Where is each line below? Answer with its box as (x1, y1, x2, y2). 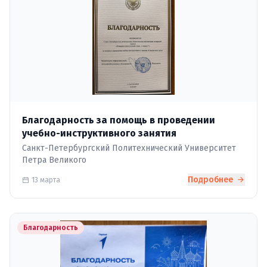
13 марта (32, 175, 60, 184)
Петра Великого (22, 155, 86, 165)
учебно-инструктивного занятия (22, 128, 176, 139)
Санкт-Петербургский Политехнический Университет (22, 143, 236, 153)
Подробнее (188, 175, 235, 185)
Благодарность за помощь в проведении (22, 114, 215, 126)
